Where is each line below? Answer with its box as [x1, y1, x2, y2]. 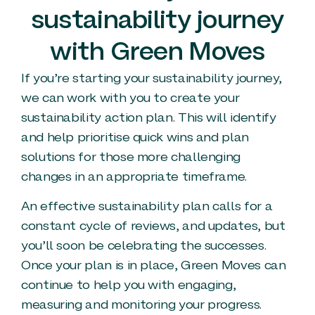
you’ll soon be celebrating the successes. [21, 240, 266, 253]
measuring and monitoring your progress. [21, 300, 262, 312]
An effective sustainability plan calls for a [21, 201, 273, 214]
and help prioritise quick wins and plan [21, 131, 249, 144]
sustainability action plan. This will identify [21, 112, 276, 124]
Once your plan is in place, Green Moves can [21, 260, 286, 273]
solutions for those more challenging [21, 151, 241, 164]
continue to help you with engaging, [21, 280, 236, 292]
